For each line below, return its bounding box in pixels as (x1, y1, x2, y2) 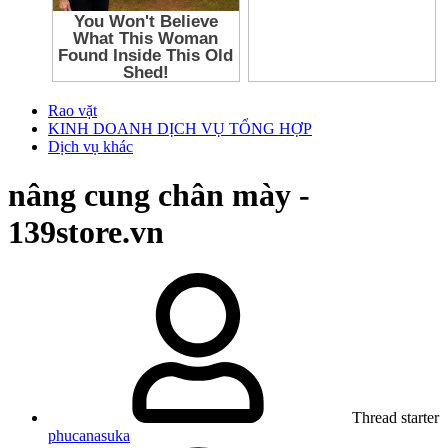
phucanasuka (48, 426, 130, 444)
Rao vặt (48, 101, 97, 119)
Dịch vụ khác (48, 137, 133, 155)
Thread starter (352, 408, 439, 426)
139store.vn (8, 214, 164, 251)
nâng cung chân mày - (8, 177, 310, 214)
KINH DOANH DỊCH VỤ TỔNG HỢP (48, 119, 312, 137)
